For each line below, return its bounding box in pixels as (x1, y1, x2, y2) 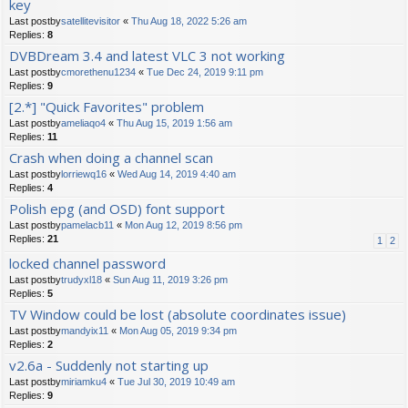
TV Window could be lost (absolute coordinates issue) (9, 305, 346, 324)
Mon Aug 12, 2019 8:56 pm (125, 219, 242, 231)
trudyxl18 (61, 274, 102, 286)
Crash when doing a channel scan (9, 148, 213, 168)
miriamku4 (61, 376, 107, 388)
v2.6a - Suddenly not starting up (9, 356, 209, 375)
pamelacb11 (61, 219, 114, 231)
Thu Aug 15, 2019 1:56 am (117, 117, 232, 129)
